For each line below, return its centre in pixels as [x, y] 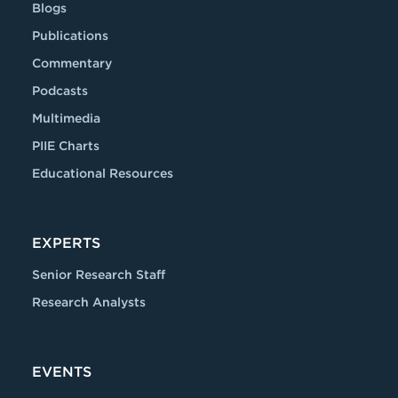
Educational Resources [103, 173]
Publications [70, 36]
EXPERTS [66, 243]
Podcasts [60, 91]
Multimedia [66, 118]
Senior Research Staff [99, 275]
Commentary [72, 63]
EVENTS [62, 372]
